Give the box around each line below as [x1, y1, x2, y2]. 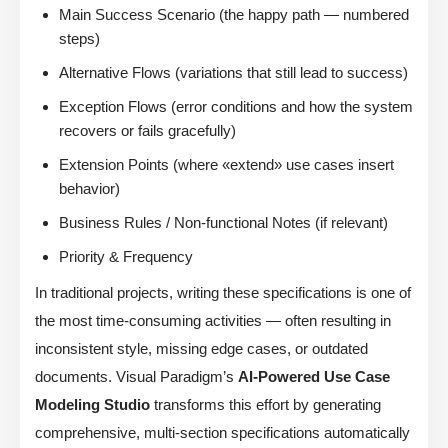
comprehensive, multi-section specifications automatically [35, 424, 410, 442]
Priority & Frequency [59, 248, 193, 266]
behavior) [59, 180, 120, 198]
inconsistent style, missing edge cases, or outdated [35, 340, 368, 358]
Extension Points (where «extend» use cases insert [59, 156, 394, 174]
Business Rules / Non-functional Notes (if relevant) [59, 214, 388, 232]
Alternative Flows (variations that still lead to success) [59, 64, 408, 82]
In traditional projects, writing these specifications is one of [35, 284, 411, 302]
